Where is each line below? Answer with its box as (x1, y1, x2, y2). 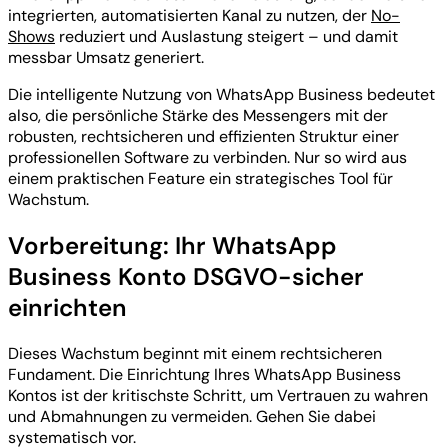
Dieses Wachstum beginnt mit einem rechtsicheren (8, 342, 382, 364)
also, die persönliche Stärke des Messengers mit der (8, 105, 388, 127)
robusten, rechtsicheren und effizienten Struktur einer (8, 126, 399, 148)
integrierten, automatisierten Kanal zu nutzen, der (8, 5, 371, 27)
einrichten (8, 292, 127, 324)
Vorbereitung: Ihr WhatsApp (8, 230, 337, 262)
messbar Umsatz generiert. (8, 47, 204, 69)
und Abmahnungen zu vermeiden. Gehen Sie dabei (8, 405, 376, 427)
